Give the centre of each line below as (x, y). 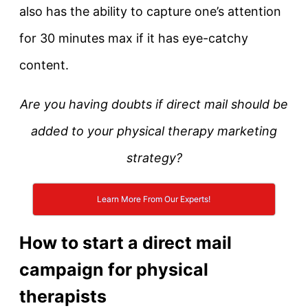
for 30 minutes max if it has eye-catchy (134, 38)
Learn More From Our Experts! (154, 199)
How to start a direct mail (125, 243)
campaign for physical (114, 270)
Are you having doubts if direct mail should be (154, 104)
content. (44, 65)
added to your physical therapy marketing (154, 131)
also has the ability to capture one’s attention (150, 12)
